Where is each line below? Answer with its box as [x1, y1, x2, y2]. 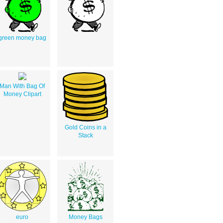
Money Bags [68, 214, 103, 221]
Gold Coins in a [64, 124, 107, 131]
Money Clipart [3, 91, 41, 98]
